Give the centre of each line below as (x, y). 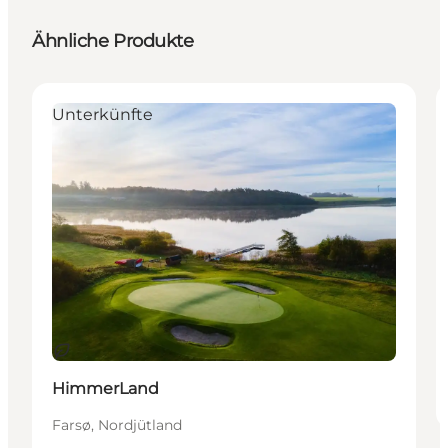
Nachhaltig (95, 351)
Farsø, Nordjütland (117, 424)
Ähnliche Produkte (113, 40)
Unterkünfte (102, 114)
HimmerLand (105, 388)
